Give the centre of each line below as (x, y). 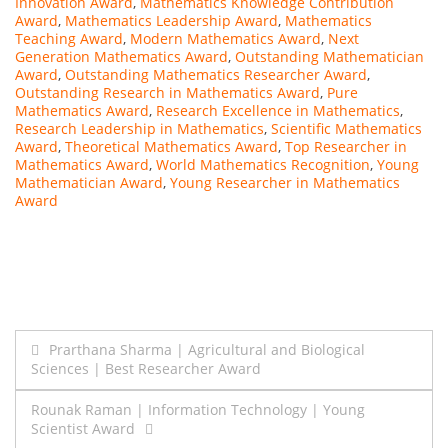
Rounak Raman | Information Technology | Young (198, 410)
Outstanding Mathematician (329, 57)
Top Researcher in (346, 147)
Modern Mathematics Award (225, 39)
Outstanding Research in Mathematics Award (167, 93)
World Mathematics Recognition (263, 165)
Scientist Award (83, 429)
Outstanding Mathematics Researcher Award (216, 75)
